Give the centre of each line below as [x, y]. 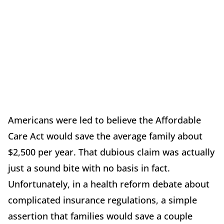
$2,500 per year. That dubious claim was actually [111, 152]
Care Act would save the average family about [105, 136]
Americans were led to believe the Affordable [104, 120]
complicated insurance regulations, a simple [102, 200]
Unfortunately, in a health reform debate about [109, 184]
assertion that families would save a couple [100, 216]
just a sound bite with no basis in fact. [89, 168]
